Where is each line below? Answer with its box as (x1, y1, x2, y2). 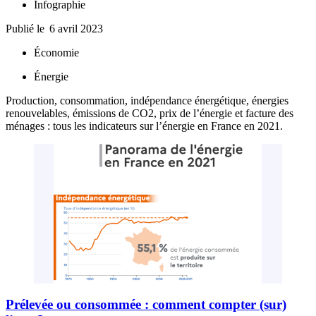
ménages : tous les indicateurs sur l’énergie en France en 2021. (6, 120, 283, 133)
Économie (34, 47, 79, 59)
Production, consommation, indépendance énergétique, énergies (6, 95, 288, 107)
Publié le (6, 23, 47, 35)
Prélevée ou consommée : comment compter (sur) (6, 296, 286, 312)
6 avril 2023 (49, 23, 103, 35)
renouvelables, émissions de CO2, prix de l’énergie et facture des (6, 107, 293, 120)
